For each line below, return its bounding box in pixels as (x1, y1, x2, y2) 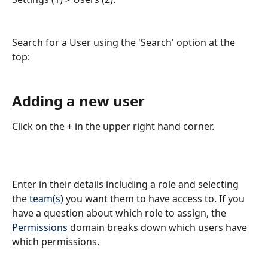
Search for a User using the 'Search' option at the (12, 36, 237, 50)
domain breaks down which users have (68, 221, 249, 234)
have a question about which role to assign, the (12, 206, 229, 220)
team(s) (29, 192, 63, 206)
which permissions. (12, 235, 99, 249)
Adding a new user (12, 90, 145, 111)
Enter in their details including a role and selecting (12, 178, 241, 191)
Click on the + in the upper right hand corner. (12, 119, 217, 133)
